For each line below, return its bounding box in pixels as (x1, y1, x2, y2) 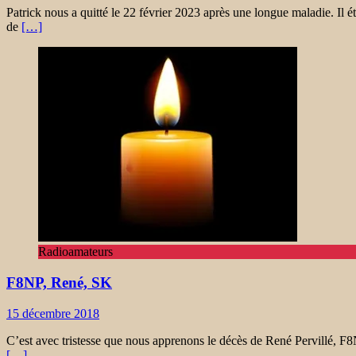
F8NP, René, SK (6, 274, 112, 292)
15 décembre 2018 (6, 306, 99, 320)
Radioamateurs (38, 245, 113, 259)
